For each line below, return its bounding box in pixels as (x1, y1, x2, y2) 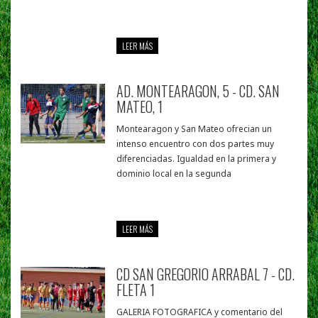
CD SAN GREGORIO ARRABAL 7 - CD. (116, 263, 295, 285)
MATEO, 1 (116, 96, 163, 118)
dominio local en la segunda (116, 168, 232, 180)
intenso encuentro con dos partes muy (116, 138, 275, 150)
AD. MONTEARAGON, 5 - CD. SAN (116, 80, 280, 102)
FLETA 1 (116, 279, 155, 301)
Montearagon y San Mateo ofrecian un (116, 123, 273, 136)
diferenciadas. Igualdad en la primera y (116, 153, 277, 165)
